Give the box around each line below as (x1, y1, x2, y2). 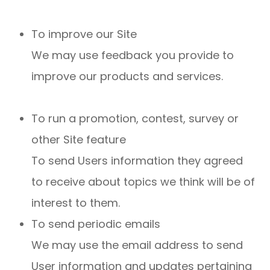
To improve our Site (31, 27, 137, 42)
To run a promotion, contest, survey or (31, 111, 239, 126)
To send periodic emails (31, 216, 161, 231)
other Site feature (31, 132, 127, 147)
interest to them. (31, 195, 121, 210)
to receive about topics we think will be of (31, 174, 256, 189)
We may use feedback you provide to (31, 48, 234, 63)
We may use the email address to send (31, 237, 243, 253)
